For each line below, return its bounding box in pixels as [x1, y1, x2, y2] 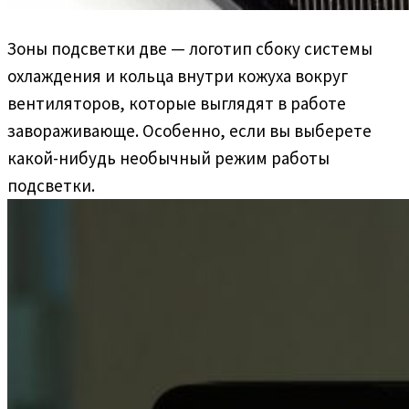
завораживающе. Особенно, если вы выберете [7, 119, 372, 142]
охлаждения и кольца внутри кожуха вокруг [7, 64, 348, 87]
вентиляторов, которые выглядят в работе [7, 91, 346, 114]
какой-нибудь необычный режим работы [7, 146, 330, 169]
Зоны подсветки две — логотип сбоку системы [7, 37, 372, 59]
